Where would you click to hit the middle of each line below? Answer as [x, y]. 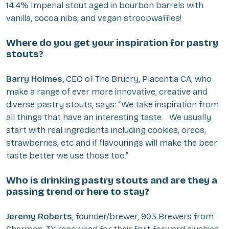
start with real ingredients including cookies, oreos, [106, 130]
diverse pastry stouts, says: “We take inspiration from [112, 104]
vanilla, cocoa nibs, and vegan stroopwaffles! [94, 18]
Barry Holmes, [35, 79]
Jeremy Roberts [39, 216]
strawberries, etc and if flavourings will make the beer [112, 143]
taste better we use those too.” [67, 155]
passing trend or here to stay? [78, 191]
